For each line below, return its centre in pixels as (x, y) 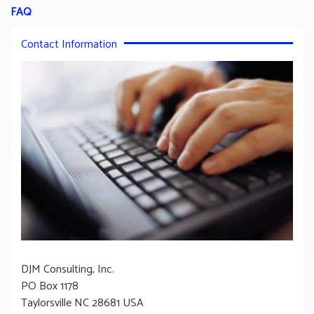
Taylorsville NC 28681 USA (82, 303)
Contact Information (69, 44)
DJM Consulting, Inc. (68, 269)
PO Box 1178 (50, 286)
